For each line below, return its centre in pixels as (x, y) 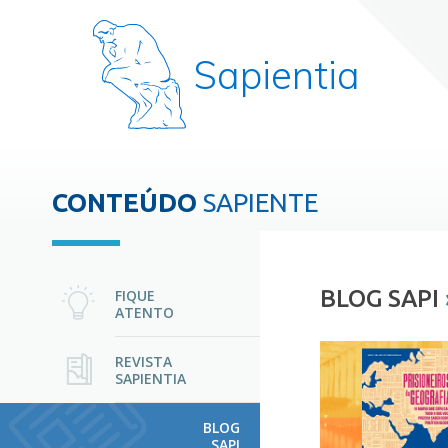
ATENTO (144, 312)
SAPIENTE (257, 202)
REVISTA (143, 361)
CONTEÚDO (124, 202)
